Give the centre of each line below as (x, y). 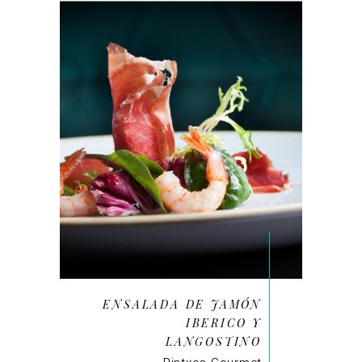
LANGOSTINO (213, 341)
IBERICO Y (223, 322)
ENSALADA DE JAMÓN (182, 304)
